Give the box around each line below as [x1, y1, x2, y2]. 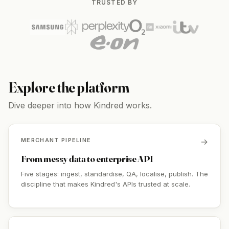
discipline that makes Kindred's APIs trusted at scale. [21, 180, 190, 188]
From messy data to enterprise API [21, 153, 154, 165]
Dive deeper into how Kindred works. [8, 100, 152, 110]
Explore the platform [8, 79, 129, 96]
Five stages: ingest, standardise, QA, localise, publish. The [21, 170, 208, 178]
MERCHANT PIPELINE [21, 136, 91, 144]
